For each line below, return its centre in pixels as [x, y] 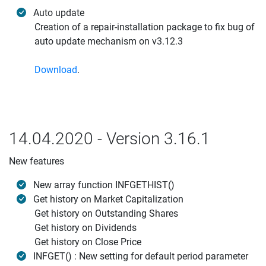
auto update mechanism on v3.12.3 [109, 41]
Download [56, 70]
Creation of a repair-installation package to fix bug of [145, 27]
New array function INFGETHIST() [104, 185]
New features [37, 161]
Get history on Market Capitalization [108, 199]
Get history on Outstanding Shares [106, 213]
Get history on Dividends [85, 228]
